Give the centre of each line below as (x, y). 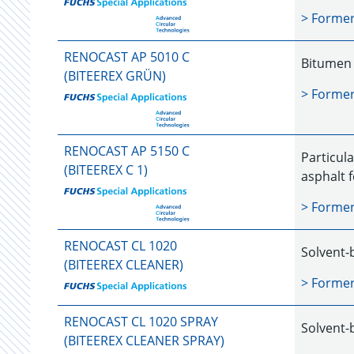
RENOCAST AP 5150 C (127, 151)
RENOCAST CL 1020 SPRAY (141, 322)
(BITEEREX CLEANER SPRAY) (144, 341)
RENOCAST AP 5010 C (127, 57)
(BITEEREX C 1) (106, 170)
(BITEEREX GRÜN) (115, 76)
